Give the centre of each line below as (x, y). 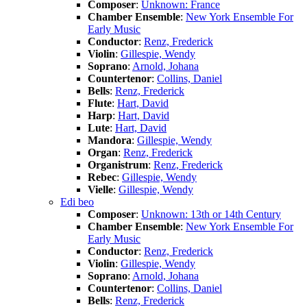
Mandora (110, 140)
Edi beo (77, 201)
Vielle (100, 189)
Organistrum (118, 164)
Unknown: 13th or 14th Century (211, 214)
